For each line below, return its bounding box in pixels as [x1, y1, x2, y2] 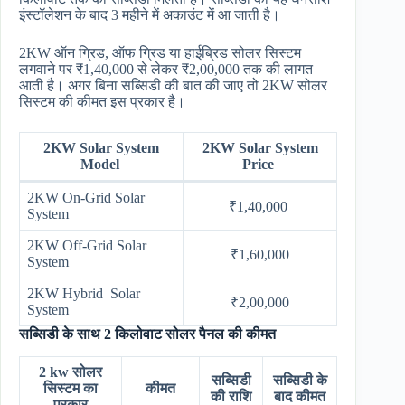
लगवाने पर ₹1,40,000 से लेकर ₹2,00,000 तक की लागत [19, 61, 313, 77]
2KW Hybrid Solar [27, 285, 140, 301]
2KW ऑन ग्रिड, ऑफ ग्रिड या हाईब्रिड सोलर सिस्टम [19, 44, 301, 61]
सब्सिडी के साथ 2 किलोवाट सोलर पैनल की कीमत [19, 325, 276, 342]
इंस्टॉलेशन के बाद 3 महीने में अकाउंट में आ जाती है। [19, 6, 280, 23]
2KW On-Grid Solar [27, 189, 145, 205]
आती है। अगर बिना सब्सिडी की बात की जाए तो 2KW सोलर [19, 77, 327, 93]
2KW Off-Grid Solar [27, 237, 146, 253]
